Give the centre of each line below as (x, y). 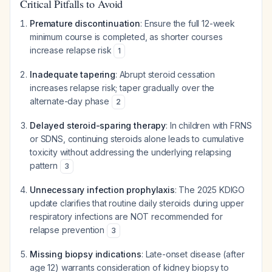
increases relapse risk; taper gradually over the (122, 88)
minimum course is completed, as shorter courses (126, 37)
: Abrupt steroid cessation (165, 74)
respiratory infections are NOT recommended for (126, 216)
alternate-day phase (71, 101)
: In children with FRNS (209, 125)
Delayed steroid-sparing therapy (98, 125)
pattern (45, 165)
